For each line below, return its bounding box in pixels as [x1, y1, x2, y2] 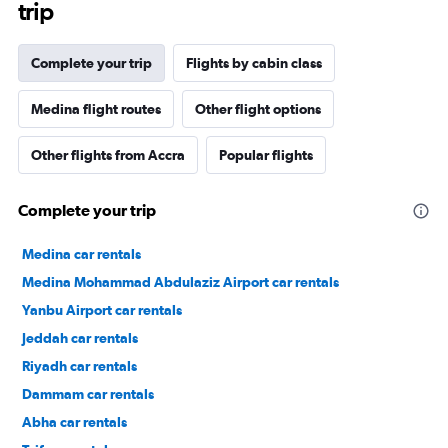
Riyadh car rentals [22, 358, 137, 374]
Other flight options [195, 101, 321, 117]
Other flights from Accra [31, 147, 185, 163]
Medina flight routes [31, 101, 161, 117]
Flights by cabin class [186, 55, 322, 71]
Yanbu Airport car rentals [22, 302, 182, 318]
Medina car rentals [22, 246, 141, 262]
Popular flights [219, 147, 313, 163]
